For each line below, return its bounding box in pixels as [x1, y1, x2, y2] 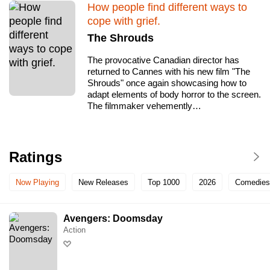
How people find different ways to [87, 1, 247, 14]
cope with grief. [87, 15, 160, 28]
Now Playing [16, 177, 59, 187]
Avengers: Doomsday [63, 213, 163, 224]
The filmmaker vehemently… [87, 101, 201, 111]
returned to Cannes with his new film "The [87, 66, 250, 77]
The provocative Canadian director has [87, 55, 239, 66]
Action [63, 225, 86, 235]
